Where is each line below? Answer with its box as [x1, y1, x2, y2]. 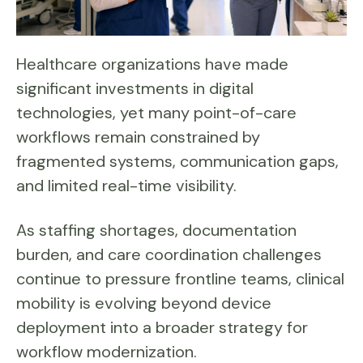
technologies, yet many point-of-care [16, 102, 297, 123]
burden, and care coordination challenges [16, 244, 322, 265]
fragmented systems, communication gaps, [16, 151, 339, 172]
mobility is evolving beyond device [16, 293, 271, 314]
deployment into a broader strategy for [16, 317, 308, 338]
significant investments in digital [16, 78, 254, 99]
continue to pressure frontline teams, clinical [16, 268, 344, 289]
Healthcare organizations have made [16, 53, 288, 75]
